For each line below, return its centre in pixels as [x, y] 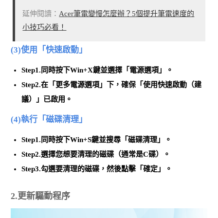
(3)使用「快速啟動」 [49, 50]
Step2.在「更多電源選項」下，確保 [79, 85]
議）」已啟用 [44, 100]
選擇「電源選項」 [137, 70]
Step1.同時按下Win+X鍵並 [65, 70]
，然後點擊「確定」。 [136, 169]
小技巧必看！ [45, 27]
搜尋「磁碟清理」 [136, 139]
